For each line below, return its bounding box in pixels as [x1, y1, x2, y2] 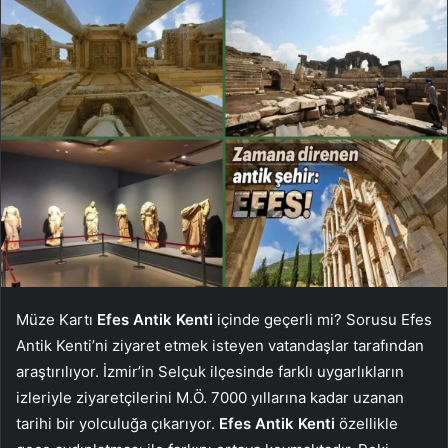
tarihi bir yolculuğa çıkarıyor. [16, 413, 219, 433]
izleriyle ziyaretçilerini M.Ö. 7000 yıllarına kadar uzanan [16, 387, 404, 407]
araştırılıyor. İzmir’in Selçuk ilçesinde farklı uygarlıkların [16, 361, 404, 381]
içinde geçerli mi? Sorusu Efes [213, 309, 432, 329]
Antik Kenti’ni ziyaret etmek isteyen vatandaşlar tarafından [16, 335, 424, 355]
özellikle [335, 413, 398, 433]
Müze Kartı [16, 309, 97, 329]
